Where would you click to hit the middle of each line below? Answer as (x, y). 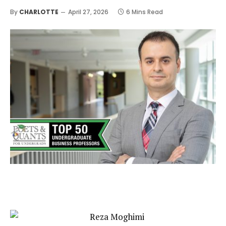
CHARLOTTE (39, 12)
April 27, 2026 (88, 12)
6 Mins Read (145, 12)
